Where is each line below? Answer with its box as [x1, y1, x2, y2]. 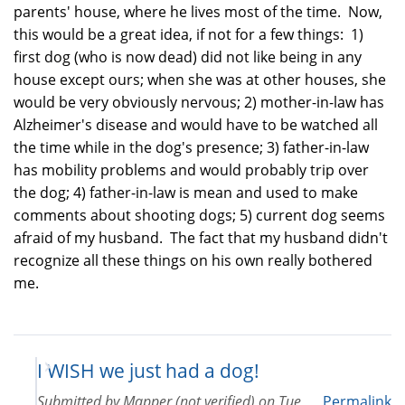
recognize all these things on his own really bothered [14, 250, 372, 270]
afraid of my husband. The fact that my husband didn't [14, 227, 388, 248]
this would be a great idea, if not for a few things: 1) [14, 24, 363, 44]
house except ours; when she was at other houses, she [14, 69, 386, 89]
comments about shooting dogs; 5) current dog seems [14, 204, 385, 225]
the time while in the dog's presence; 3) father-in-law [14, 137, 369, 157]
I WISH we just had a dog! [37, 356, 259, 383]
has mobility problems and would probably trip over [14, 159, 369, 180]
